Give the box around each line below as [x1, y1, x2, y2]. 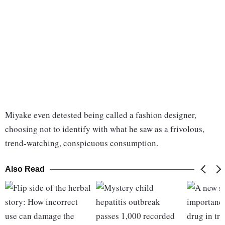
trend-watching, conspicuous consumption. [5, 137, 158, 149]
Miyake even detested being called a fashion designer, [5, 109, 196, 121]
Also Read [5, 165, 45, 174]
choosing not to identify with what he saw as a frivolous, [5, 123, 204, 135]
